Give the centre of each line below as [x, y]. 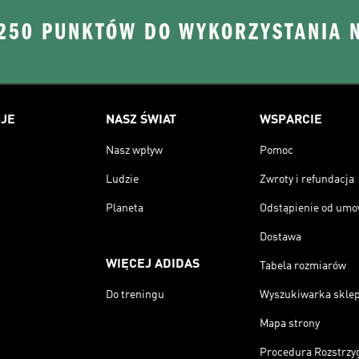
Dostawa [280, 237]
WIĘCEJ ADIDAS [153, 264]
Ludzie [122, 179]
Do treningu [135, 295]
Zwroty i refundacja [307, 179]
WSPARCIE [291, 120]
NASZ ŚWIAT [141, 120]
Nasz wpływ [134, 151]
